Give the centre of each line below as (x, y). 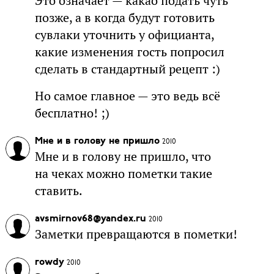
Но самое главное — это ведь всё (127, 96)
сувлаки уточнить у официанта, (124, 35)
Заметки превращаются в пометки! (136, 235)
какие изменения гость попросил (129, 52)
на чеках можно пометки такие (123, 174)
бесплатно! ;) (72, 113)
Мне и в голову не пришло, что (123, 157)
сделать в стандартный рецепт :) (127, 69)
